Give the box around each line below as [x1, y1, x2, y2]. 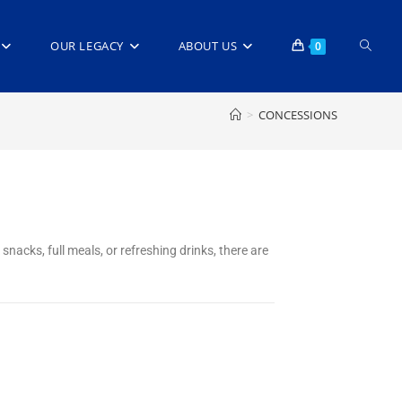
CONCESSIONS [258, 107, 337, 123]
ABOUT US [178, 38, 238, 54]
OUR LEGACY [49, 38, 124, 54]
